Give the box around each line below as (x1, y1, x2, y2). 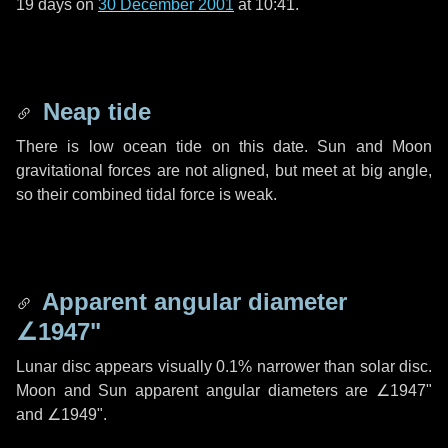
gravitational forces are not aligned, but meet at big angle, (16, 162, 432, 179)
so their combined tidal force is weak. (16, 186, 277, 203)
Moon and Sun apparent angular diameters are (16, 382, 376, 399)
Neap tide (36, 98, 151, 125)
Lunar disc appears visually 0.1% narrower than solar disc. (16, 358, 432, 375)
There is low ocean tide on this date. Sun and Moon (16, 138, 432, 155)
